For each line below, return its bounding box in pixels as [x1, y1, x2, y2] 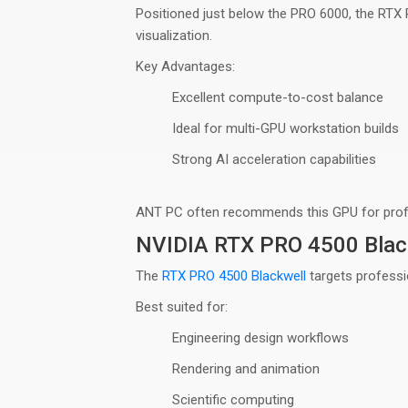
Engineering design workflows [172, 330, 350, 346]
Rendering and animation [172, 361, 321, 377]
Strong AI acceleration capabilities [172, 151, 377, 168]
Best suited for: [136, 299, 229, 315]
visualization [136, 27, 210, 44]
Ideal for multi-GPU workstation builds [172, 120, 400, 137]
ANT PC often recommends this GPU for [136, 204, 384, 220]
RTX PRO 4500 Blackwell [162, 268, 307, 284]
